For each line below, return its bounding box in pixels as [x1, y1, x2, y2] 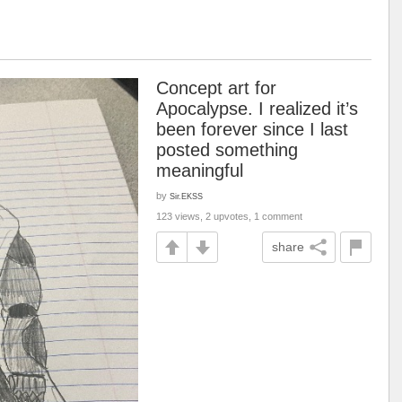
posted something [156, 140, 298, 160]
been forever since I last [156, 119, 348, 139]
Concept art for [156, 78, 276, 98]
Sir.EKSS [170, 191, 203, 201]
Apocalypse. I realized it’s [156, 99, 358, 118]
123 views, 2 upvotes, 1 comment [156, 211, 302, 222]
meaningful [156, 161, 243, 180]
